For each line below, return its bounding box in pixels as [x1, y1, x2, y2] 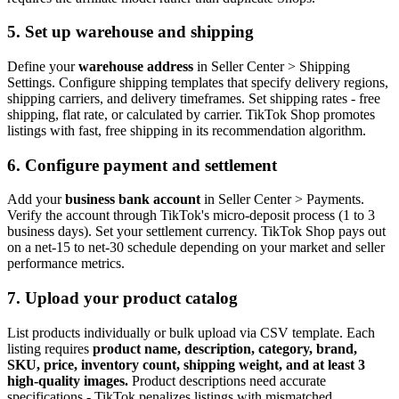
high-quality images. [7, 372, 128, 388]
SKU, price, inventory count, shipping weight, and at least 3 [7, 356, 365, 372]
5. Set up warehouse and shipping [7, 22, 254, 42]
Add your [7, 191, 65, 208]
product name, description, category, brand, [93, 340, 357, 356]
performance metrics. [7, 256, 125, 272]
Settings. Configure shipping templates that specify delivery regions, [7, 75, 388, 91]
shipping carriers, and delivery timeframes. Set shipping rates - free [7, 91, 380, 107]
